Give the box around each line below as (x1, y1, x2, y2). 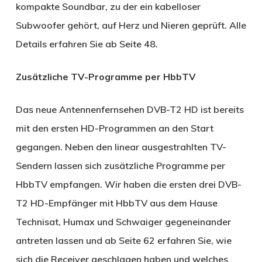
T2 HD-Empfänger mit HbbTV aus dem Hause (15, 196, 218, 209)
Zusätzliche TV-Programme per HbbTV (15, 70, 196, 82)
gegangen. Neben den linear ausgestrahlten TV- (15, 140, 226, 153)
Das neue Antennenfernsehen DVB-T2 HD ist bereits (15, 103, 244, 115)
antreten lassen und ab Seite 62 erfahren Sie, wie (15, 234, 232, 246)
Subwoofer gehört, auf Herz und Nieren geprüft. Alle (15, 19, 246, 31)
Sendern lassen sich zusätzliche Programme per (15, 159, 225, 171)
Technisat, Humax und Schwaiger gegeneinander (15, 215, 231, 227)
